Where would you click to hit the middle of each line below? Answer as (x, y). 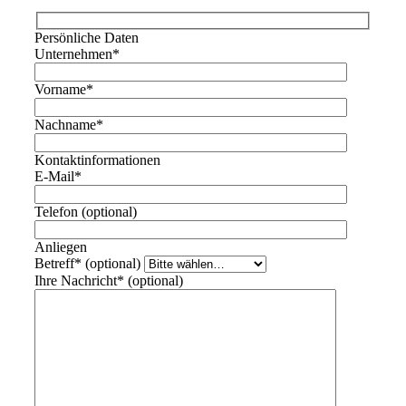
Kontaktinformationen (97, 159)
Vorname (60, 89)
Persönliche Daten (87, 37)
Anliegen (61, 246)
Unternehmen (73, 53)
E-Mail (54, 176)
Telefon (56, 211)
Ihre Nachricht (76, 280)
